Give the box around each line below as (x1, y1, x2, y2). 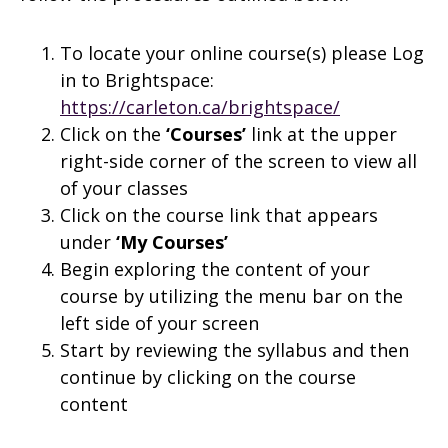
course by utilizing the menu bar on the (60, 284, 403, 308)
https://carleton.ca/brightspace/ (60, 95, 340, 119)
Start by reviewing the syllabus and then (60, 338, 409, 362)
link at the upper (246, 122, 397, 146)
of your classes (60, 176, 188, 200)
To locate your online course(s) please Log (60, 41, 424, 65)
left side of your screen (60, 311, 259, 335)
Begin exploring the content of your (60, 257, 370, 281)
